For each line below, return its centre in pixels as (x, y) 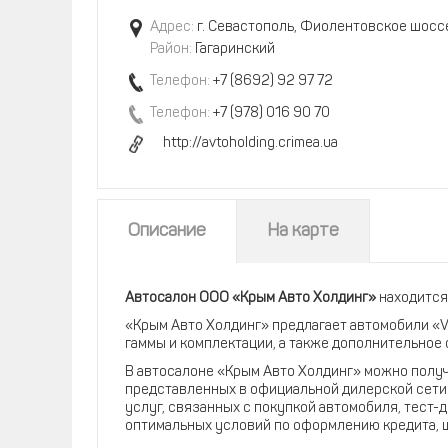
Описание (167, 231)
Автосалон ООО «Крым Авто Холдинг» (250, 298)
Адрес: (172, 27)
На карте (303, 231)
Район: (171, 49)
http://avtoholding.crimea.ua (250, 143)
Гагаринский (233, 49)
